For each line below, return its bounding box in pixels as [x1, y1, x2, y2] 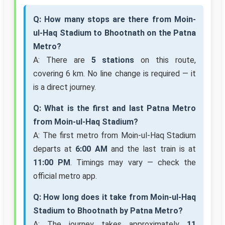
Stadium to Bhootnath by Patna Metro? [33, 206, 183, 216]
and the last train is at [107, 144, 196, 154]
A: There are [33, 55, 91, 65]
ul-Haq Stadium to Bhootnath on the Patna [33, 28, 196, 38]
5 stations [91, 55, 135, 65]
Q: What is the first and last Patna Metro [33, 103, 196, 114]
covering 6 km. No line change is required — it [33, 69, 196, 79]
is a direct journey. [33, 82, 96, 92]
